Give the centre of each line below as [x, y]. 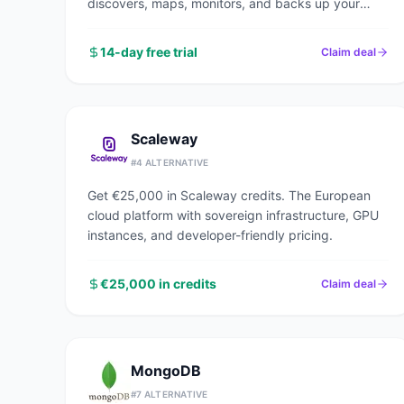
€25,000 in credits [158, 284]
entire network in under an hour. [181, 23]
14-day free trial [149, 52]
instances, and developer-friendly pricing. [210, 235]
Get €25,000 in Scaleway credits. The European [229, 195]
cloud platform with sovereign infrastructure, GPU [233, 215]
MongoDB [166, 371]
